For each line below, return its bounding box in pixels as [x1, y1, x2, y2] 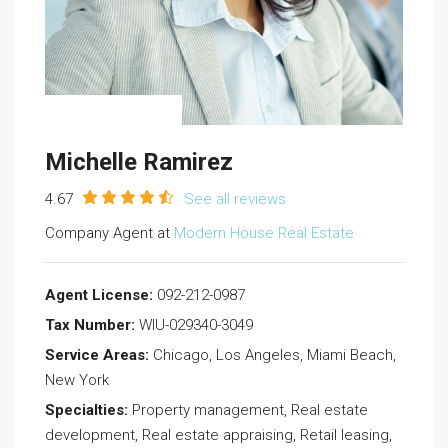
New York [45, 371, 109, 389]
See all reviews [184, 190, 286, 208]
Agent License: [45, 286, 153, 304]
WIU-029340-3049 [135, 316, 253, 334]
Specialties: [45, 401, 128, 419]
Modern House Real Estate [174, 224, 354, 242]
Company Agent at [45, 224, 174, 242]
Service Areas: [45, 346, 149, 364]
